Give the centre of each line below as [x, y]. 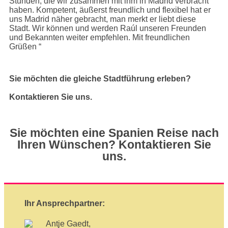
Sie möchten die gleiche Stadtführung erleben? [100, 79]
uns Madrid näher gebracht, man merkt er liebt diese [103, 19]
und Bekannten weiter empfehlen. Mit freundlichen [99, 37]
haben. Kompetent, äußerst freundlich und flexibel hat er [110, 10]
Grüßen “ [25, 47]
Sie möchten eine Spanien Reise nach [114, 133]
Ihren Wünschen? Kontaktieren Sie [114, 145]
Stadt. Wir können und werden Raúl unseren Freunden [108, 28]
